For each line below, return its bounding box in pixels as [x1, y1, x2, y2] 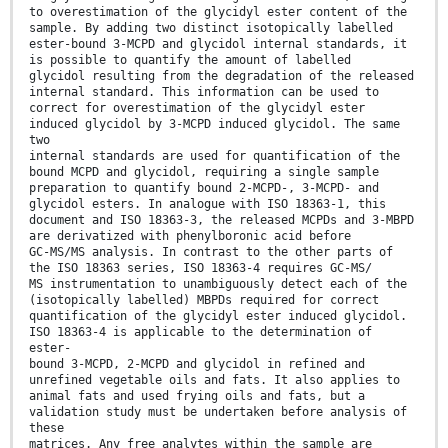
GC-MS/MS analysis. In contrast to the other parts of [29, 244, 393, 259]
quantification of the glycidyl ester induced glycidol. [29, 308, 407, 323]
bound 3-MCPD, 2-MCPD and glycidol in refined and [29, 356, 365, 371]
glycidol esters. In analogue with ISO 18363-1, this [29, 196, 386, 211]
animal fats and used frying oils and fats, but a [29, 388, 365, 403]
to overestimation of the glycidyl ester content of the [29, 4, 407, 19]
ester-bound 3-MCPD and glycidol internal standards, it [29, 36, 407, 51]
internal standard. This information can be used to [29, 84, 379, 99]
